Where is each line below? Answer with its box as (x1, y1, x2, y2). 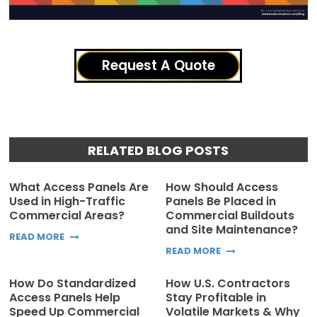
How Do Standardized (9, 275, 137, 292)
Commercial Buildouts (166, 207, 294, 224)
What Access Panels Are (9, 178, 149, 195)
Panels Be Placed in (166, 192, 276, 209)
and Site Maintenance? (166, 221, 298, 238)
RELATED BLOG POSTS (88, 141, 229, 159)
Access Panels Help (9, 289, 121, 306)
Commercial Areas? (9, 207, 125, 224)
